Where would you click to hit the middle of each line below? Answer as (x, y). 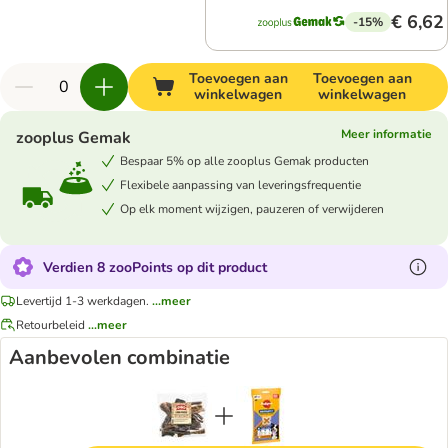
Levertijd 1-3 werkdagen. (82, 300)
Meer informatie (386, 134)
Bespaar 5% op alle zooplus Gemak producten (244, 160)
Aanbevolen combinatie (119, 357)
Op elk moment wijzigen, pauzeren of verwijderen (252, 208)
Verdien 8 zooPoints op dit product (155, 267)
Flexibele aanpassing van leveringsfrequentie (240, 184)
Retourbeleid (50, 324)
